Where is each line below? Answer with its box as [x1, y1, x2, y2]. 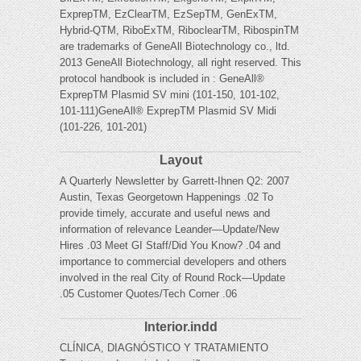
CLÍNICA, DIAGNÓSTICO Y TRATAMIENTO [60, 342, 268, 355]
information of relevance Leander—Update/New [60, 223, 279, 236]
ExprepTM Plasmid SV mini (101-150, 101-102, [60, 89, 280, 102]
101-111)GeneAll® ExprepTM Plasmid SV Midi [60, 105, 276, 118]
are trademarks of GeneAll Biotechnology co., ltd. [60, 40, 290, 53]
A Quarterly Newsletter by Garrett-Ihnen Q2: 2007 [60, 175, 289, 188]
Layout [159, 153, 202, 168]
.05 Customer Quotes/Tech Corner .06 [60, 288, 237, 301]
